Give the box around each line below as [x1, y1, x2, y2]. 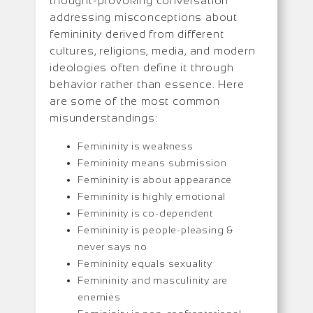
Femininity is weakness [78, 140, 194, 152]
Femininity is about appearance [78, 173, 233, 185]
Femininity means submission [78, 156, 227, 168]
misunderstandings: [50, 111, 158, 124]
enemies [78, 291, 121, 303]
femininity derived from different [50, 27, 224, 40]
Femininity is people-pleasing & [78, 224, 234, 235]
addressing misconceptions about [50, 10, 238, 23]
